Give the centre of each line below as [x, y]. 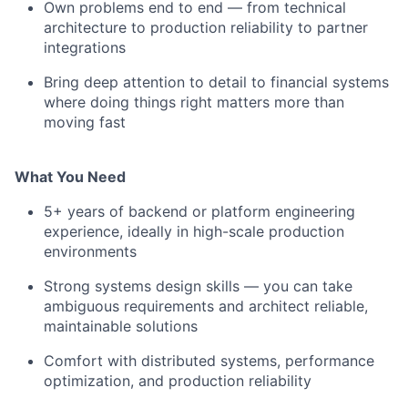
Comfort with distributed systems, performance [209, 361]
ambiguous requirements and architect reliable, [206, 306]
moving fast [85, 122]
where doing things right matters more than [194, 102]
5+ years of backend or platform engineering [199, 212]
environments [90, 252]
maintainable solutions [121, 326]
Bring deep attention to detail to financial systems [216, 82]
